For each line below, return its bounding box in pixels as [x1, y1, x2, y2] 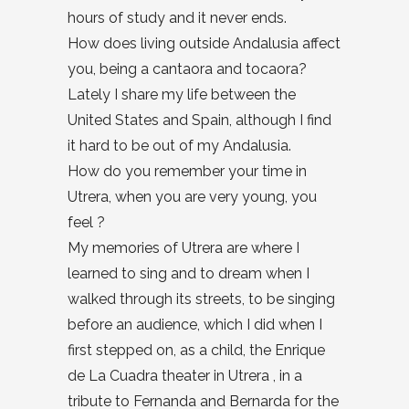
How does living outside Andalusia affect [68, 35, 341, 53]
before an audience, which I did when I [68, 316, 322, 334]
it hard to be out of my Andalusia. [68, 137, 291, 155]
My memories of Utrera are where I [68, 239, 299, 257]
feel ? [68, 214, 105, 232]
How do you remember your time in [68, 163, 307, 181]
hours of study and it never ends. [68, 9, 287, 27]
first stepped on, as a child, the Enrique [68, 341, 325, 360]
